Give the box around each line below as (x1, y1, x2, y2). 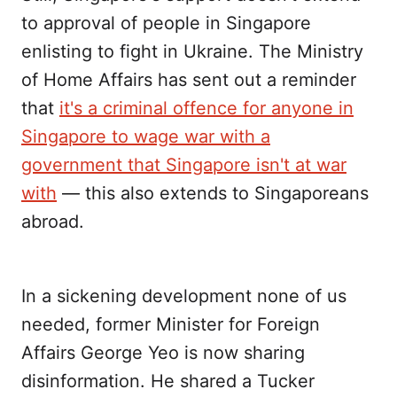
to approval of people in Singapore (21, 12, 311, 35)
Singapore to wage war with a (21, 126, 270, 148)
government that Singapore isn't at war (21, 154, 346, 176)
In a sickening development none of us (21, 285, 346, 307)
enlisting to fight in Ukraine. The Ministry (21, 41, 363, 63)
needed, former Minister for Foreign (21, 314, 320, 336)
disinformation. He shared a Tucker (21, 370, 315, 393)
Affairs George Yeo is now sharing (21, 342, 305, 364)
